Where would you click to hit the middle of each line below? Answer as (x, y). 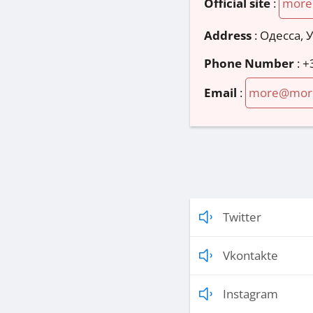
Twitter (242, 217)
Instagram (250, 294)
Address (228, 36)
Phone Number (249, 64)
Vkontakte (250, 256)
